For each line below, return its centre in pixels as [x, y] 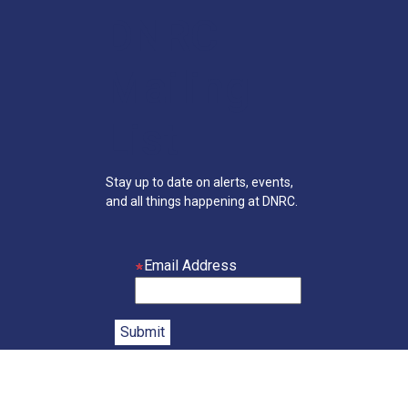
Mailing [178, 88]
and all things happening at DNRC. [214, 202]
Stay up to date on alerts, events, [199, 183]
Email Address [190, 266]
